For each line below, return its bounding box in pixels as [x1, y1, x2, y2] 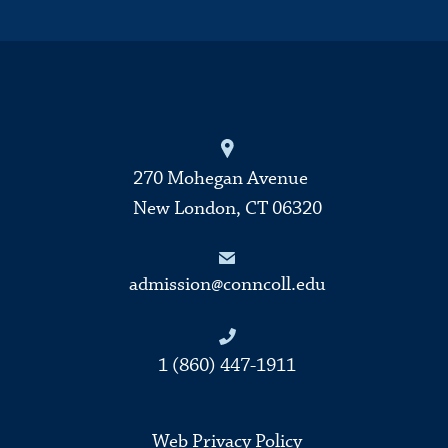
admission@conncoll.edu [128, 271, 326, 297]
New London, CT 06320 [132, 195, 322, 221]
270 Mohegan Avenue [132, 165, 308, 191]
